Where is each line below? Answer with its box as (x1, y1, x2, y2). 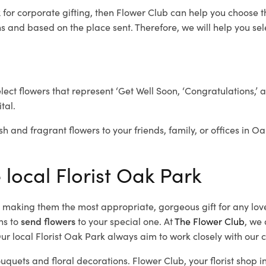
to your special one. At (75, 214, 175, 227)
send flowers (21, 214, 75, 227)
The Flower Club (175, 214, 245, 227)
